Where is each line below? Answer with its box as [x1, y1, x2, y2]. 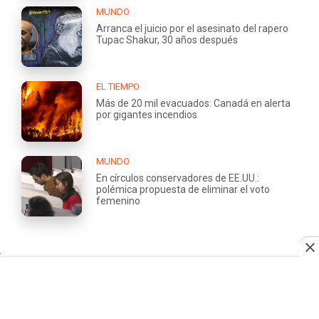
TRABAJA [104, 276, 147, 286]
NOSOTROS [104, 298, 155, 309]
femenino [96, 194, 140, 206]
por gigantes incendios [96, 108, 197, 120]
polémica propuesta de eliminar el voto [96, 183, 270, 195]
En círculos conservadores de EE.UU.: [96, 172, 259, 184]
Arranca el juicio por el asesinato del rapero [96, 22, 288, 34]
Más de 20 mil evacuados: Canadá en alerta [96, 97, 291, 109]
